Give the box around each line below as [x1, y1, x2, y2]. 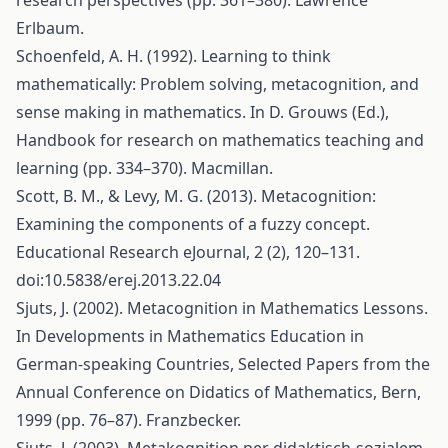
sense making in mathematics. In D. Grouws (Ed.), [16, 101, 389, 123]
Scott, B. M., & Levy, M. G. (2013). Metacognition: [16, 185, 376, 207]
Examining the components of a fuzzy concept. [16, 213, 370, 235]
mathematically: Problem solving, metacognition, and [16, 73, 419, 95]
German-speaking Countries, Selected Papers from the [16, 353, 430, 375]
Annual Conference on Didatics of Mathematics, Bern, [16, 381, 421, 403]
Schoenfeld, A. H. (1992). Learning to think [16, 45, 331, 67]
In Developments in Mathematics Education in [16, 325, 364, 347]
